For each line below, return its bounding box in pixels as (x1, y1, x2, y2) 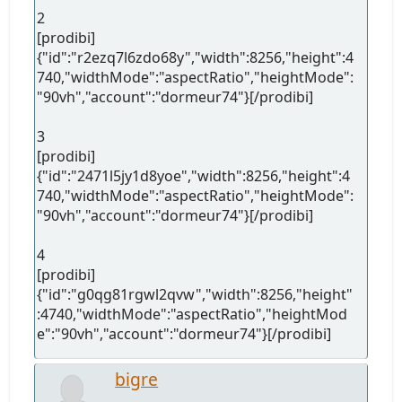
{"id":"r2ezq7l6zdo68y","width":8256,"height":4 (37, 47, 354, 67)
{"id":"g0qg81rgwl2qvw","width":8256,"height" (37, 284, 354, 304)
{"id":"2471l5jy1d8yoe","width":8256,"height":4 (37, 165, 351, 186)
